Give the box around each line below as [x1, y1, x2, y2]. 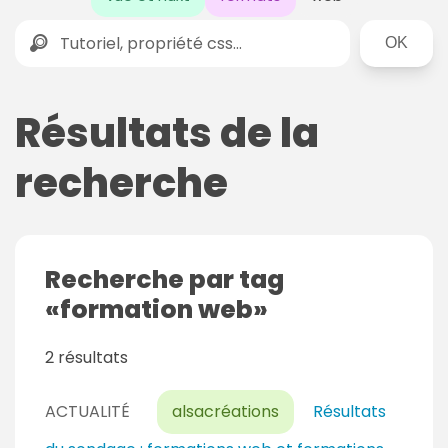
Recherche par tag [45, 262, 284, 298]
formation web [60, 292, 253, 328]
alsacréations [172, 400, 279, 424]
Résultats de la [15, 105, 319, 162]
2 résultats [45, 346, 128, 370]
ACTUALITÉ [45, 400, 130, 424]
